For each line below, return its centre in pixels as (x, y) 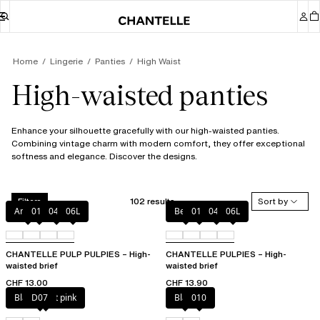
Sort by (273, 201)
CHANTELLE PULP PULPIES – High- (78, 254)
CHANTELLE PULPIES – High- (226, 254)
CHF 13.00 (27, 283)
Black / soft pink (45, 298)
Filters (30, 201)
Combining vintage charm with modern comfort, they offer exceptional (158, 144)
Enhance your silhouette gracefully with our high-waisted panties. (145, 131)
